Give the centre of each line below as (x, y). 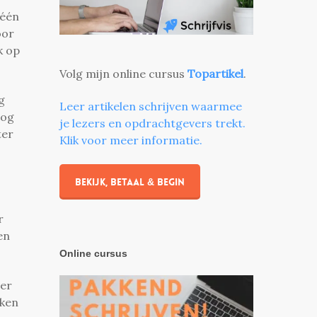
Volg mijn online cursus (124, 73)
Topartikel (216, 73)
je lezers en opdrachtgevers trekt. (153, 123)
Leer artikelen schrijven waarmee (151, 106)
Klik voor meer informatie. (131, 140)
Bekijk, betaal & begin (130, 181)
